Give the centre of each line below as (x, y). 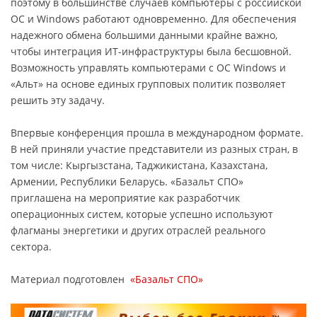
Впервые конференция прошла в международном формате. (157, 132)
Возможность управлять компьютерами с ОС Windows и (148, 67)
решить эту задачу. (58, 100)
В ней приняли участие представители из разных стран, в (154, 149)
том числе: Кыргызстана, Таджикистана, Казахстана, (139, 165)
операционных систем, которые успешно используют (142, 214)
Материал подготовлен (70, 279)
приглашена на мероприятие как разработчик (125, 197)
